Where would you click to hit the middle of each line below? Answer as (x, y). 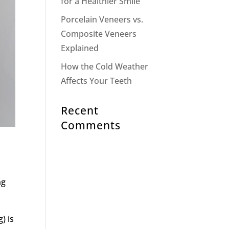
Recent (80, 110)
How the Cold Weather (105, 66)
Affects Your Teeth (97, 81)
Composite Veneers (99, 34)
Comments (91, 125)
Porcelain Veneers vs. (102, 19)
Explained (80, 48)
